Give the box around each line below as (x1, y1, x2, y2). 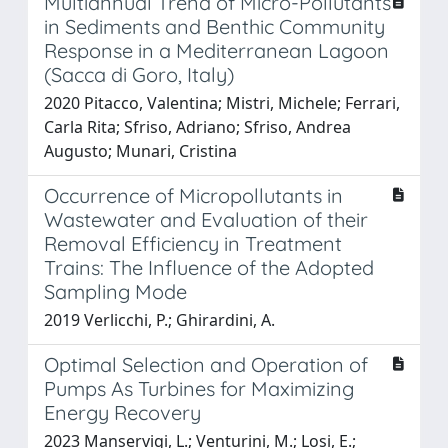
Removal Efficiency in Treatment (44, 230, 342, 256)
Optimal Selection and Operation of (44, 351, 368, 377)
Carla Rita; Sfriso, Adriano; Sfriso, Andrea (44, 115, 351, 138)
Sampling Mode (44, 278, 187, 304)
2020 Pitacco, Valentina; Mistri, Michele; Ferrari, (44, 91, 400, 114)
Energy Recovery (44, 399, 201, 425)
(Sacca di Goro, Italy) (44, 61, 234, 87)
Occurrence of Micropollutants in (44, 182, 343, 208)
